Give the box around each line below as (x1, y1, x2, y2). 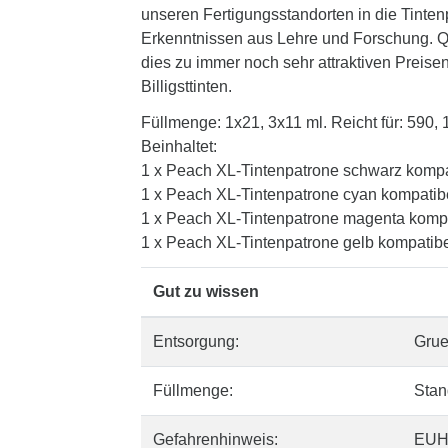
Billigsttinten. (141, 78, 232, 95)
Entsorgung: (153, 333, 239, 350)
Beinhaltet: (141, 138, 217, 155)
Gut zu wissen (153, 283, 259, 300)
